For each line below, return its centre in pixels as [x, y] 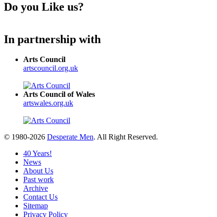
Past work [39, 180]
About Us [38, 171]
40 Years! [38, 154]
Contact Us [40, 197]
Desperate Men [70, 137]
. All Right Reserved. [126, 137]
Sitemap [36, 206]
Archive [36, 188]
